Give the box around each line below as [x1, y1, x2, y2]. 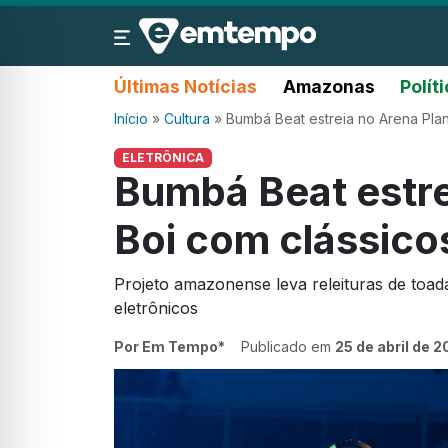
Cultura [164, 110, 210, 127]
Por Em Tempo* [114, 338, 225, 356]
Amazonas [282, 76, 375, 97]
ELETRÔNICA [121, 150, 204, 165]
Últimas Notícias [114, 76, 257, 97]
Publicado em [241, 338, 335, 356]
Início [114, 110, 148, 127]
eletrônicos [114, 298, 198, 319]
